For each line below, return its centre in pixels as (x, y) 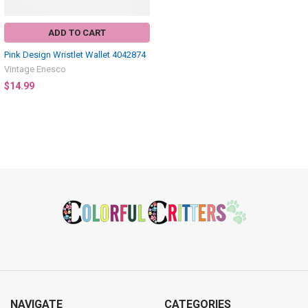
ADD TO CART (77, 33)
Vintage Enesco (35, 69)
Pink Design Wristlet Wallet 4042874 (75, 55)
